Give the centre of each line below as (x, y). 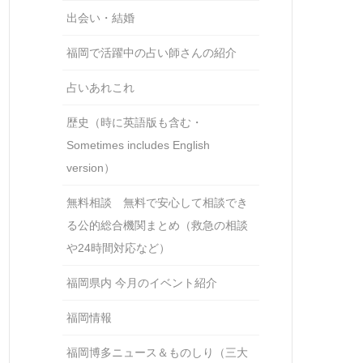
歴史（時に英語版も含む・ (135, 122)
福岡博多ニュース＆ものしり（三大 (157, 352)
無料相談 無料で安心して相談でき (157, 203)
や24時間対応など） (118, 248)
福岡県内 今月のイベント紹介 (142, 283)
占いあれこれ (100, 88)
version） (91, 168)
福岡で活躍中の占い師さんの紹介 (152, 53)
